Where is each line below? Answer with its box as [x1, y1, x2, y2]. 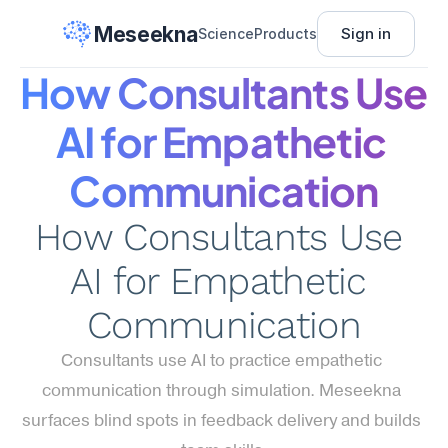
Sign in [340, 24, 391, 43]
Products [253, 25, 317, 42]
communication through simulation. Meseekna [42, 383, 402, 400]
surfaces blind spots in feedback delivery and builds [22, 413, 422, 430]
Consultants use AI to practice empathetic [61, 353, 383, 370]
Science [197, 25, 254, 42]
